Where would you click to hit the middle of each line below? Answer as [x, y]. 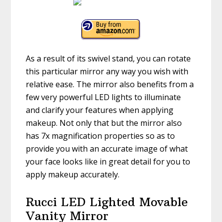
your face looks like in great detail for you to [108, 162]
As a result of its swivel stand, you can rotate [109, 59]
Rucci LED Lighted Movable [107, 202]
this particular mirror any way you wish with [107, 72]
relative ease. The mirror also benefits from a [110, 84]
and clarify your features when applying [100, 110]
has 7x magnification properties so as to [101, 136]
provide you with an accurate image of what [107, 149]
